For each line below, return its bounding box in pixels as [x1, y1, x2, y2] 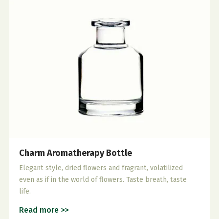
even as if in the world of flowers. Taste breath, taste [19, 175, 187, 184]
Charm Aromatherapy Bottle [19, 148, 132, 159]
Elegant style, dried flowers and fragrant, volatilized [19, 164, 183, 173]
